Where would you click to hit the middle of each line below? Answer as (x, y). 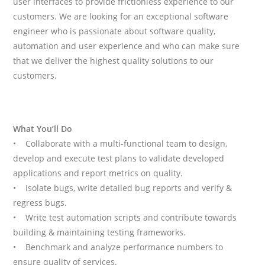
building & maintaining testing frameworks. (100, 232)
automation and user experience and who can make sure (127, 46)
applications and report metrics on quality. (98, 173)
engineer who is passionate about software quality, (114, 31)
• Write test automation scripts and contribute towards (125, 218)
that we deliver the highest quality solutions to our (114, 61)
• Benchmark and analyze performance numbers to (118, 247)
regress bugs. (40, 203)
